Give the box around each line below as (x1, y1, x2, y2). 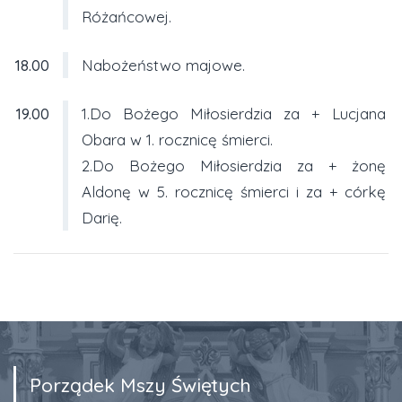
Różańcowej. (81, 6, 171, 26)
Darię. (81, 207, 122, 227)
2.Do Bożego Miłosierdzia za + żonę (81, 155, 386, 175)
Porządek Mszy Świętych (30, 372, 251, 397)
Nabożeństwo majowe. (81, 55, 245, 74)
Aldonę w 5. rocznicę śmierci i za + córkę (81, 181, 386, 201)
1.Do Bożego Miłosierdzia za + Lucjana (81, 103, 386, 123)
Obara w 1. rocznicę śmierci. (81, 129, 273, 149)
